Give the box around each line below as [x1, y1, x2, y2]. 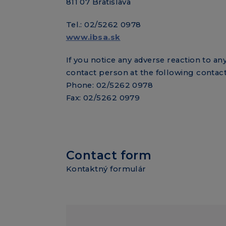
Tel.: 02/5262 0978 [66, 20, 141, 30]
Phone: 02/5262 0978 [66, 80, 153, 90]
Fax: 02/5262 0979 [66, 93, 140, 102]
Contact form [66, 148, 152, 163]
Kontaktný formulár [66, 164, 146, 174]
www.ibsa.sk [66, 33, 121, 42]
